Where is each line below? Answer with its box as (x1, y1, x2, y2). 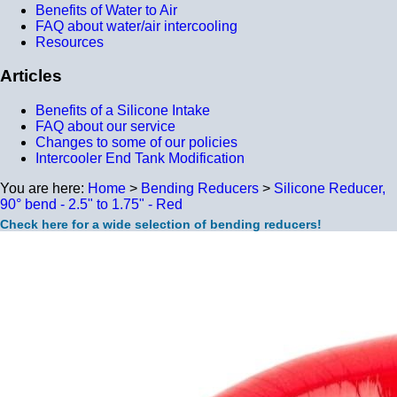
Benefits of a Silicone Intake (35, 103, 210, 119)
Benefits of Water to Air (35, 2, 177, 18)
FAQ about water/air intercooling (35, 18, 237, 34)
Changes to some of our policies (35, 135, 237, 151)
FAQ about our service (35, 119, 175, 135)
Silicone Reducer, (274, 181, 385, 197)
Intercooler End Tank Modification (35, 151, 245, 167)
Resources (35, 34, 104, 50)
